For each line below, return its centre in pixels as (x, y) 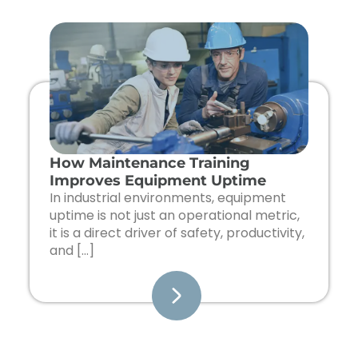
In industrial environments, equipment (168, 198)
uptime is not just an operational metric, (175, 216)
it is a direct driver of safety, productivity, (177, 233)
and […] (72, 251)
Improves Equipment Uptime (158, 181)
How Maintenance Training (150, 163)
